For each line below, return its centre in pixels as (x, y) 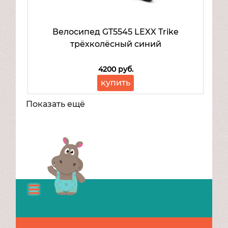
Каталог (51, 212)
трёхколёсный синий (116, 44)
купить (116, 82)
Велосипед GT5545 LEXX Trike (116, 32)
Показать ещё (56, 104)
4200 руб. (116, 69)
